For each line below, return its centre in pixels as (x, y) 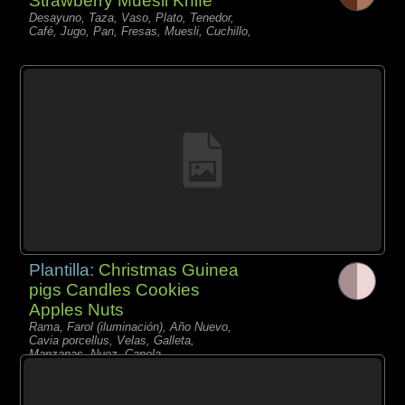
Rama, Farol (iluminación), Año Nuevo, (131, 326)
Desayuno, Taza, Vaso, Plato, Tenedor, (132, 17)
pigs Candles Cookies (115, 289)
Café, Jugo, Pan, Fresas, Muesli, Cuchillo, (141, 31)
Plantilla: (64, 269)
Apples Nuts (77, 309)
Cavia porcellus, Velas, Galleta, (112, 340)
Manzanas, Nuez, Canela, (97, 353)
